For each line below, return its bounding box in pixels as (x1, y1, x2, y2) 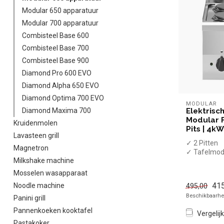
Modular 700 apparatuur (22, 19, 98, 27)
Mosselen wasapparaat (13, 169, 87, 177)
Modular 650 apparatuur (22, 6, 98, 14)
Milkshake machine (13, 156, 74, 164)
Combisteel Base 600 (22, 31, 89, 39)
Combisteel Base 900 (22, 56, 89, 64)
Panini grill (13, 194, 45, 202)
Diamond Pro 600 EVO (22, 69, 91, 77)
